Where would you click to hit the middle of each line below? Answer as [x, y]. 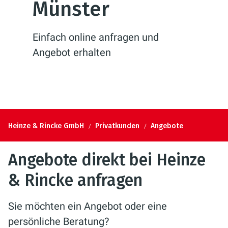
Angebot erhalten [72, 52]
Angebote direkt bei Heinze [107, 160]
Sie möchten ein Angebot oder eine [88, 206]
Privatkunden [117, 126]
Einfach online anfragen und [96, 37]
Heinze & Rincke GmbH [46, 126]
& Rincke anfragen [75, 180]
